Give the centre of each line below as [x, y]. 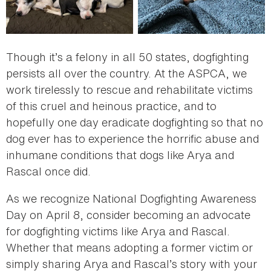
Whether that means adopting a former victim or [129, 248]
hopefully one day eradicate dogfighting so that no [135, 122]
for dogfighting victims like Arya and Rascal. [118, 231]
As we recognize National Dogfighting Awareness [131, 199]
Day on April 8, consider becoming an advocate [128, 215]
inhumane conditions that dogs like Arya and [120, 155]
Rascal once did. [50, 171]
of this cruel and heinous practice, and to [111, 106]
